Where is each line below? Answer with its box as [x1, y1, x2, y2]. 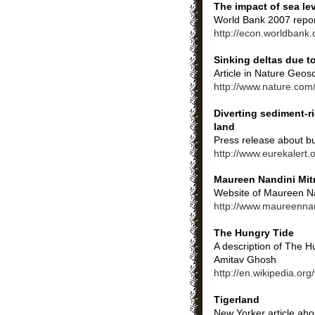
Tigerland [214, 293, 259, 305]
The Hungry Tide [214, 226, 294, 238]
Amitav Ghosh [214, 253, 276, 265]
